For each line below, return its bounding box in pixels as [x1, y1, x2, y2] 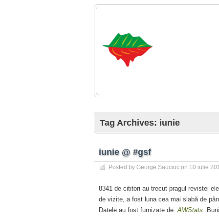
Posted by [109, 164, 136, 171]
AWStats [177, 206, 203, 214]
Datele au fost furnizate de [99, 206, 177, 214]
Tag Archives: [100, 118, 159, 128]
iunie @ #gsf [99, 147, 151, 157]
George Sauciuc [136, 164, 179, 171]
